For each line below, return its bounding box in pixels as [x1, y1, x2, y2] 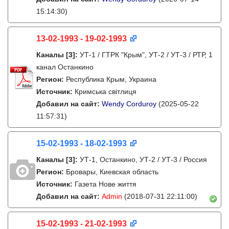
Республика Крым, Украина [66, 75, 156, 83]
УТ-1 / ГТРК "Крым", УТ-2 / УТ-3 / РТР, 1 [80, 51, 213, 59]
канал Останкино [36, 63, 94, 71]
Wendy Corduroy [102, 100, 156, 108]
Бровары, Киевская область [66, 168, 158, 176]
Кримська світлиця [75, 87, 136, 96]
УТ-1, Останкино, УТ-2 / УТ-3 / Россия [80, 155, 207, 164]
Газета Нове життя [75, 180, 136, 188]
